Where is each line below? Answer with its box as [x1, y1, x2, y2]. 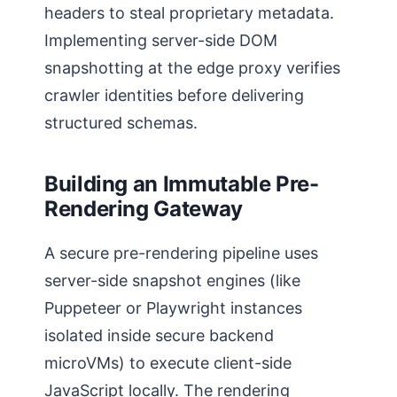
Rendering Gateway [44, 195, 243, 222]
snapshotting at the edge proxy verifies [44, 58, 340, 77]
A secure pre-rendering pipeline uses [44, 243, 318, 262]
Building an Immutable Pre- [44, 170, 319, 197]
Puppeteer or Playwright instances [44, 298, 302, 317]
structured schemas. [44, 113, 198, 132]
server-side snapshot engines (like [44, 270, 300, 290]
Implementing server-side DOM [44, 30, 277, 50]
